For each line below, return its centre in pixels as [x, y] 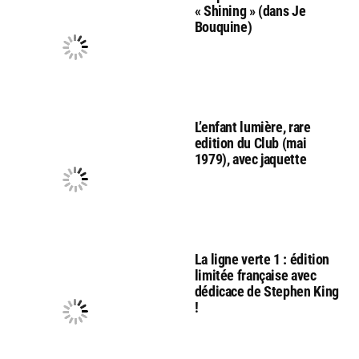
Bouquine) [223, 26]
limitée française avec [255, 275]
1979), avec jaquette [250, 159]
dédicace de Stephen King [266, 291]
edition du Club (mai [250, 143]
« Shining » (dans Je [250, 10]
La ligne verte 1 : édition [262, 259]
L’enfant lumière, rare [252, 127]
